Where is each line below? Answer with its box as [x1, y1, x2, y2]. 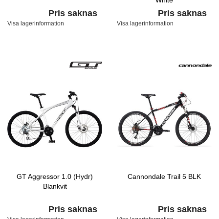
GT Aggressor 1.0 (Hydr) [17, 173, 93, 180]
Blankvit [43, 182, 67, 190]
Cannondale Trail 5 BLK [128, 173, 201, 180]
